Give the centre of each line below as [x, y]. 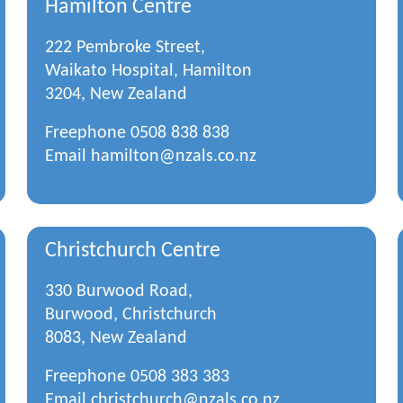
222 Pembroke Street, [125, 48]
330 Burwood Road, [119, 291]
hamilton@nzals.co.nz [174, 157]
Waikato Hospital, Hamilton [149, 71]
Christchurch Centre [133, 251]
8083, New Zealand [116, 338]
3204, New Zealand [116, 94]
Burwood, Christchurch [131, 315]
